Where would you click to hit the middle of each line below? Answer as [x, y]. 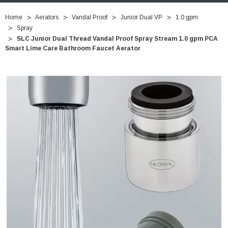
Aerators [47, 18]
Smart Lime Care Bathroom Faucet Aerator [73, 49]
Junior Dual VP [141, 18]
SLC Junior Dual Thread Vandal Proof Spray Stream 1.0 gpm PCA [117, 39]
